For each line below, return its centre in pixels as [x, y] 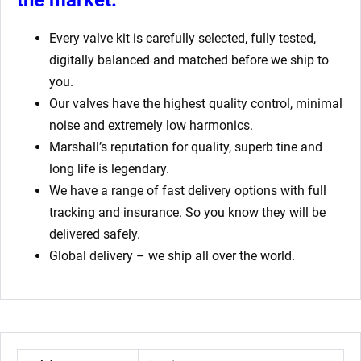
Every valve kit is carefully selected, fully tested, [183, 38]
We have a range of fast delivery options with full [188, 190]
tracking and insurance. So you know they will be [187, 212]
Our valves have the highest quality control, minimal [196, 103]
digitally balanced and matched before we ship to [189, 60]
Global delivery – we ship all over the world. [172, 255]
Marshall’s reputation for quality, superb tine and [186, 147]
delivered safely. [95, 234]
